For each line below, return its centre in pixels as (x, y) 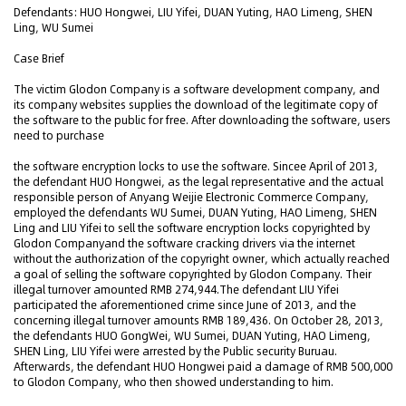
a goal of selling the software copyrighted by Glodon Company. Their (193, 274)
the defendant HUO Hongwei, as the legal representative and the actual (198, 182)
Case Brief (39, 58)
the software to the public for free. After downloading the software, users (202, 120)
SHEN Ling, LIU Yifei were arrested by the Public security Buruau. (175, 351)
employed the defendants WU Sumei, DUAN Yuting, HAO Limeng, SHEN (195, 213)
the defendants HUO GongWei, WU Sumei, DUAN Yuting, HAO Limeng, (192, 336)
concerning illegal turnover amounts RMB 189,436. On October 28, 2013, (198, 320)
